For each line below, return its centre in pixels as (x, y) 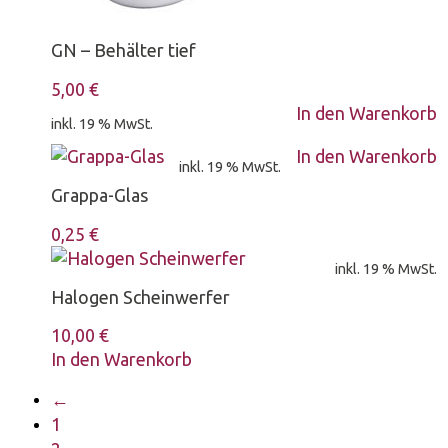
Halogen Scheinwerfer (141, 296)
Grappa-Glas (100, 194)
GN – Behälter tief (124, 49)
